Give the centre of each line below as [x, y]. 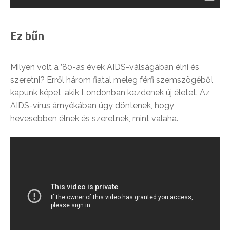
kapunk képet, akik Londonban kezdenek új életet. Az [110, 93]
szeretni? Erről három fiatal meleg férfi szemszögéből [112, 80]
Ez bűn [27, 36]
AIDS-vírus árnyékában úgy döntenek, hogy [92, 106]
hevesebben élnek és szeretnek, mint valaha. [94, 119]
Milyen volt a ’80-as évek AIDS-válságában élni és [105, 67]
